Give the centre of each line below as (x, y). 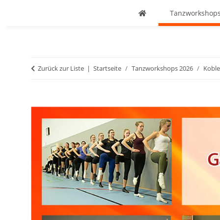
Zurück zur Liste (61, 68)
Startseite (107, 68)
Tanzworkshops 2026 (162, 68)
